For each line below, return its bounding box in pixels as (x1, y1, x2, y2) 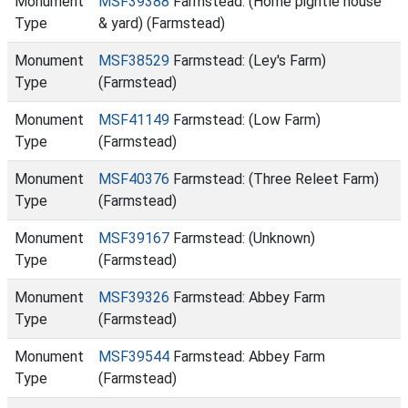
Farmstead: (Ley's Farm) (169, 52, 326, 69)
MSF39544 (98, 348, 169, 365)
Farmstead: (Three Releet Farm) (169, 170, 379, 188)
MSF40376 (98, 170, 169, 188)
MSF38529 (98, 52, 169, 69)
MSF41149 (98, 111, 169, 128)
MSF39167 (98, 229, 169, 247)
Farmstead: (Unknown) (169, 229, 315, 247)
